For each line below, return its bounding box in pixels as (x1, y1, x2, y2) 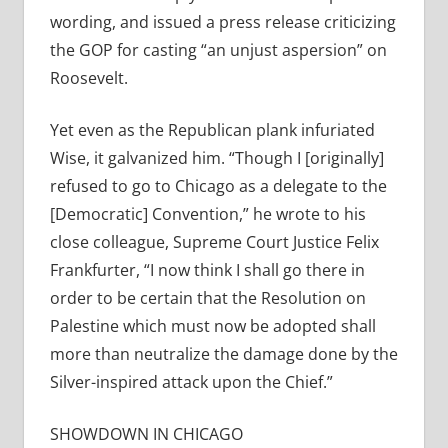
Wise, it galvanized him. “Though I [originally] (49, 147, 384, 170)
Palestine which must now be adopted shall (49, 315, 376, 338)
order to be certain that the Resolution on (49, 287, 366, 310)
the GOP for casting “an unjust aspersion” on (49, 39, 387, 62)
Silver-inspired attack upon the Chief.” (49, 371, 333, 394)
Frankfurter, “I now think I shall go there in (49, 259, 365, 282)
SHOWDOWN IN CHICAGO (49, 423, 243, 446)
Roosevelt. (49, 67, 128, 90)
